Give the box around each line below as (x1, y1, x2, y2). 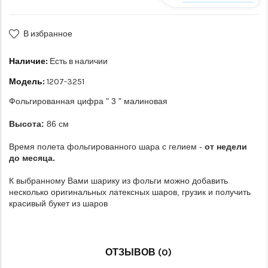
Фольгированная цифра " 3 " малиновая (9, 96, 167, 106)
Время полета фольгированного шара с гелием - (9, 142, 202, 151)
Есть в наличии (48, 56, 108, 66)
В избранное (23, 29, 72, 39)
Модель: (9, 77, 45, 87)
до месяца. (9, 153, 55, 163)
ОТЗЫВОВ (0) (105, 246, 172, 258)
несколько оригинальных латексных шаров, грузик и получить (9, 187, 251, 197)
